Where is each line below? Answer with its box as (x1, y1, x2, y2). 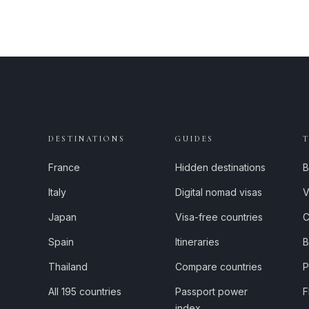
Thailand (48, 261, 88, 272)
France (48, 161, 80, 173)
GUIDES (175, 134, 215, 143)
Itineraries (175, 236, 220, 248)
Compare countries (175, 261, 263, 272)
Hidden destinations (175, 161, 266, 173)
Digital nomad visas (175, 186, 263, 198)
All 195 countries (48, 286, 121, 297)
